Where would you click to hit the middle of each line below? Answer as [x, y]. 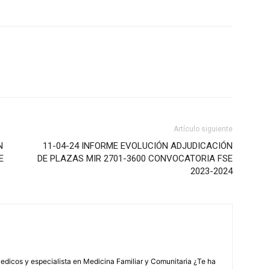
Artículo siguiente [203, 129]
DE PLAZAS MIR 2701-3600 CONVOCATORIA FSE [135, 159]
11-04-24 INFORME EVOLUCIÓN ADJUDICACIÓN [138, 146]
